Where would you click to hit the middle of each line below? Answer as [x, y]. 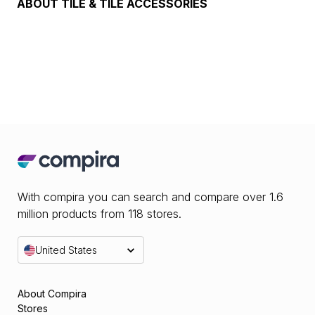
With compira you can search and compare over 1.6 [150, 197]
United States [66, 250]
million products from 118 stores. [99, 214]
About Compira [52, 294]
